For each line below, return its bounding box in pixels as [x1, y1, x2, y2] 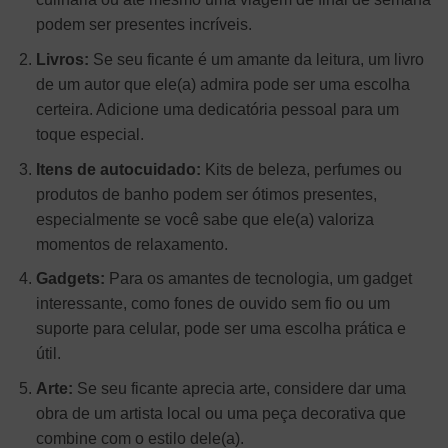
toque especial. [35, 126, 144, 144]
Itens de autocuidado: [35, 160, 201, 178]
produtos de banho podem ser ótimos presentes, [35, 185, 377, 203]
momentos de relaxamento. [35, 235, 228, 253]
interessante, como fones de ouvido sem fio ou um [35, 295, 390, 313]
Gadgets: [35, 270, 105, 288]
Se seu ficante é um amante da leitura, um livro [88, 51, 424, 69]
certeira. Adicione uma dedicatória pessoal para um [35, 101, 399, 119]
